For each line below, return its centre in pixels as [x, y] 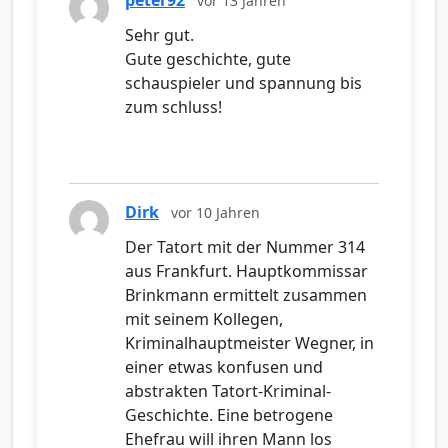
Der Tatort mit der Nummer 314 [245, 247]
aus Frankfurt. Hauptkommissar [246, 271]
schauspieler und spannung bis [243, 83]
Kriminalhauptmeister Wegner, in [249, 343]
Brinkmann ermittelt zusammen [246, 295]
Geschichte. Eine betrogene [229, 415]
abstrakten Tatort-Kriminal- [228, 391]
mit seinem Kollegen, [204, 319]
